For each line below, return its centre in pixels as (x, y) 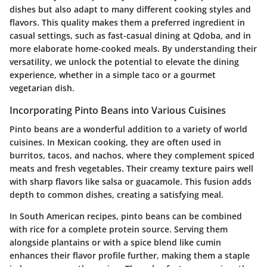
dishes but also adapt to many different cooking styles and (130, 9)
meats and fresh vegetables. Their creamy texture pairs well (131, 168)
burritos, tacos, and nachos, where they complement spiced (132, 155)
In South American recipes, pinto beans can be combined (126, 216)
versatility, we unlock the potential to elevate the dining (124, 61)
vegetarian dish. (42, 88)
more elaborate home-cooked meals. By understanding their (133, 48)
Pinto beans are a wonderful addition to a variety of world (128, 129)
